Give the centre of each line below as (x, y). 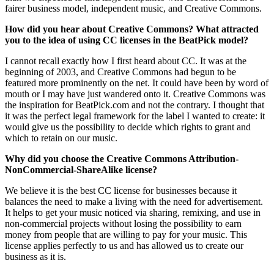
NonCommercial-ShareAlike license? (81, 169)
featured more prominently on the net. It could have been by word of (137, 83)
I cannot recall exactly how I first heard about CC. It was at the (126, 61)
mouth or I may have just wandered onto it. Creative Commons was (135, 94)
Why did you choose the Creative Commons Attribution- (122, 158)
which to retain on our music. (61, 138)
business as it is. (35, 256)
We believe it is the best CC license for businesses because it (121, 190)
